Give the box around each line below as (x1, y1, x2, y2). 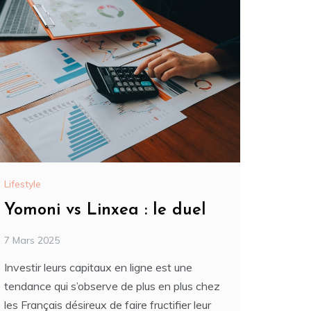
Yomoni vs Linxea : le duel (4, 202, 206, 219)
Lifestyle (4, 178, 41, 191)
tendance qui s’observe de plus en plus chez (4, 279, 220, 294)
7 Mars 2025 (4, 234, 60, 247)
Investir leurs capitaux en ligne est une (4, 260, 192, 275)
